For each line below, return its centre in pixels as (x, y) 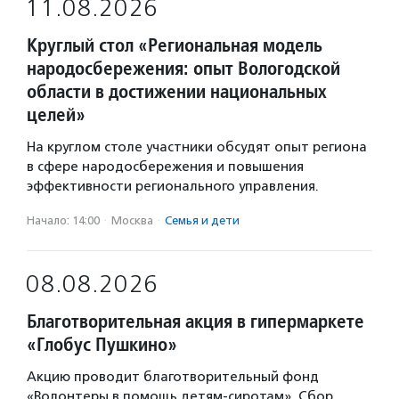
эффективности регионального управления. (173, 186)
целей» (56, 114)
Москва (132, 220)
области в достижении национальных (177, 91)
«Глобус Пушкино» (104, 344)
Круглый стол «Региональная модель (175, 45)
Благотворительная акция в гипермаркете (195, 321)
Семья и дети (202, 220)
